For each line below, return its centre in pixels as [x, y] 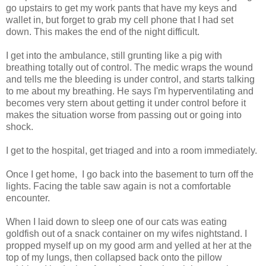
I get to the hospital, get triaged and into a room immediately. [132, 150]
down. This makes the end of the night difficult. [103, 31]
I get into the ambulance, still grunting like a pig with [114, 55]
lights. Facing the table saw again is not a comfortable [118, 186]
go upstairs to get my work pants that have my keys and [121, 8]
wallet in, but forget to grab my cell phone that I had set [120, 20]
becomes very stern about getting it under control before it [126, 103]
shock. [20, 126]
